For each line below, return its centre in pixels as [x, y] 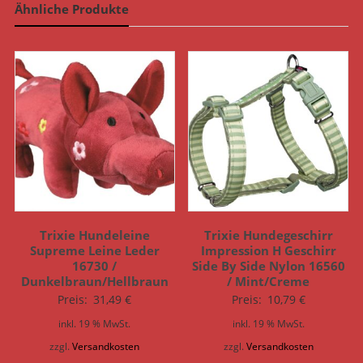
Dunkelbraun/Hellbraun [94, 281]
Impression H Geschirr [268, 250]
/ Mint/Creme [269, 281]
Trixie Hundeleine [94, 235]
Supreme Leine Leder [94, 250]
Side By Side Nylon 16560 [268, 266]
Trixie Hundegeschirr [268, 235]
